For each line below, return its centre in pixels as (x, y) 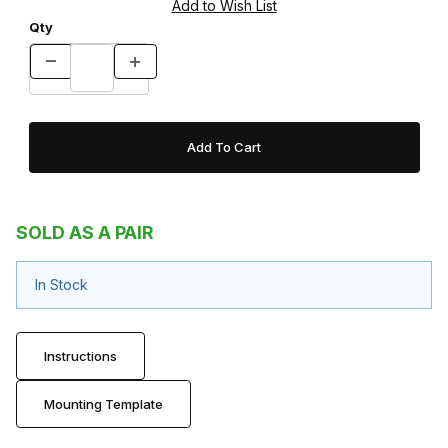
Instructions (80, 355)
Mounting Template (103, 403)
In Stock (61, 285)
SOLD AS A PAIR (85, 232)
